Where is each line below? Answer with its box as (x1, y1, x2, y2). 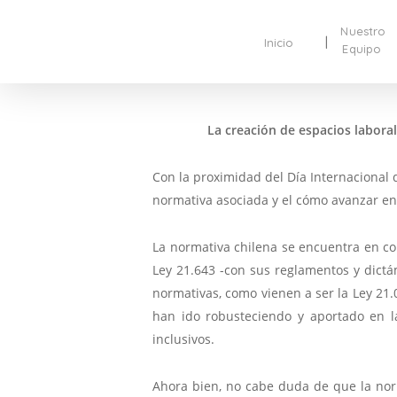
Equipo (342, 42, 382, 56)
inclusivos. (152, 330, 214, 347)
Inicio (263, 35, 294, 50)
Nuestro (340, 24, 386, 38)
